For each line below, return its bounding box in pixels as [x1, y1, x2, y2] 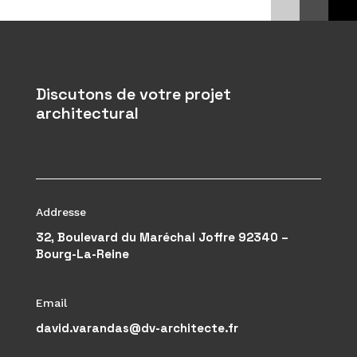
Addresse [35, 205, 86, 218]
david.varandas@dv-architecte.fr [35, 320, 238, 335]
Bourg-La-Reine [35, 245, 129, 261]
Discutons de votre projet [35, 83, 231, 104]
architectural [35, 102, 139, 124]
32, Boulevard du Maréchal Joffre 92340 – [35, 229, 288, 245]
